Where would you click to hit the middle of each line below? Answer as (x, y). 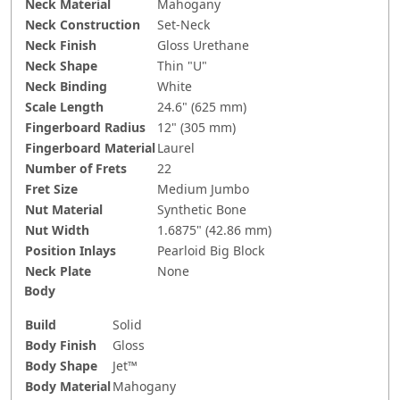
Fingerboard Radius (85, 128)
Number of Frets (76, 169)
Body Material (68, 387)
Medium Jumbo (203, 189)
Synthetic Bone (202, 210)
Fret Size (51, 189)
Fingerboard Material (90, 148)
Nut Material (64, 210)
